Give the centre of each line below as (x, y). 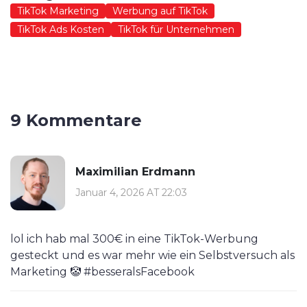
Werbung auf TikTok (160, 11)
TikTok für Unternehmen (176, 30)
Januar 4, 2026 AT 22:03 (131, 192)
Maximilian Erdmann (135, 171)
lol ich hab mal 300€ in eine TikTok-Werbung (134, 239)
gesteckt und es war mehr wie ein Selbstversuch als (152, 256)
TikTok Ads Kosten (61, 30)
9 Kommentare (76, 121)
